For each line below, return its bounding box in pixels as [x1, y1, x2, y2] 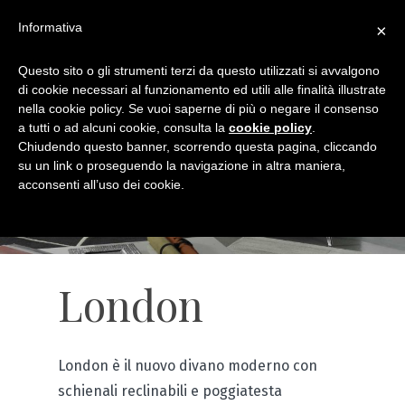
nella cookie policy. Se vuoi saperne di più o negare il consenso [18, 101, 379, 116]
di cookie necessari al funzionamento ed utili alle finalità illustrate [18, 82, 386, 97]
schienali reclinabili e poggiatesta [58, 382, 282, 400]
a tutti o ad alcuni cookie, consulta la [18, 120, 229, 135]
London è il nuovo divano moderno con [58, 357, 317, 375]
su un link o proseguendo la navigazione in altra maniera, [18, 158, 345, 173]
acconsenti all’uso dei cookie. [18, 177, 184, 192]
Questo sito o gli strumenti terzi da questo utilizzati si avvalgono [18, 63, 380, 78]
